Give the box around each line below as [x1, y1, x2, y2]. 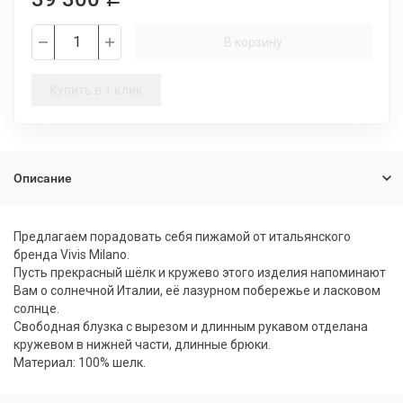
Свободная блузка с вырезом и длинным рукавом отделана [13, 319, 368, 334]
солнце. [13, 301, 59, 316]
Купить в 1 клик [49, 83, 143, 97]
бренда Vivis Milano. [13, 247, 130, 262]
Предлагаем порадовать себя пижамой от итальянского [13, 229, 351, 244]
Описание [13, 171, 72, 185]
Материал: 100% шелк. [13, 355, 146, 370]
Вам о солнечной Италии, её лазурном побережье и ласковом [13, 283, 381, 298]
